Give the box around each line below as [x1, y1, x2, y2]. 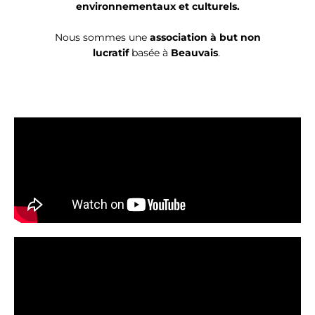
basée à [128, 46, 171, 58]
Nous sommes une [54, 31, 150, 43]
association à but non [149, 31, 261, 43]
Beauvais [170, 46, 218, 58]
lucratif [92, 46, 129, 58]
